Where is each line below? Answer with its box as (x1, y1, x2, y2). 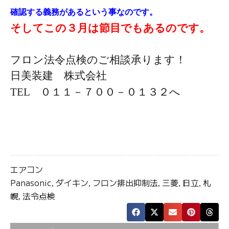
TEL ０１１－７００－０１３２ (10, 86, 169, 98)
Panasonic (10, 176, 52, 189)
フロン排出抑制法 (93, 176, 158, 189)
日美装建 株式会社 (10, 70, 107, 82)
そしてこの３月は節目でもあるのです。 (10, 22, 210, 34)
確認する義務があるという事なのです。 (10, 8, 157, 16)
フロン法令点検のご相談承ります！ (10, 54, 186, 65)
